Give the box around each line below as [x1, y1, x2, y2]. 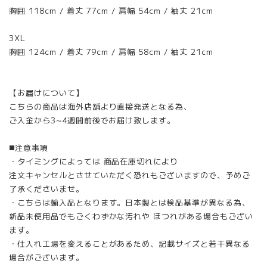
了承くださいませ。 [9, 182, 84, 194]
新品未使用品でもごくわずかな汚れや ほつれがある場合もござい [9, 210, 253, 222]
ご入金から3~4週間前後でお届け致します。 [9, 114, 176, 126]
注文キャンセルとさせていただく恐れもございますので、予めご [9, 169, 250, 181]
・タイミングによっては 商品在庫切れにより [9, 155, 179, 167]
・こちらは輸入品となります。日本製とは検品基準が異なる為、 [9, 196, 250, 208]
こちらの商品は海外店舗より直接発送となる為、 [9, 100, 193, 112]
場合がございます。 [9, 251, 84, 263]
